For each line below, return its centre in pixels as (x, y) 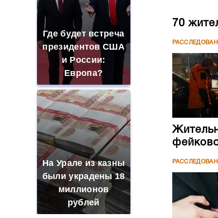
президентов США (83, 47)
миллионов (83, 189)
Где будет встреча (84, 34)
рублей (83, 202)
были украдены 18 (83, 176)
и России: (83, 60)
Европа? (84, 73)
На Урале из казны (84, 163)
